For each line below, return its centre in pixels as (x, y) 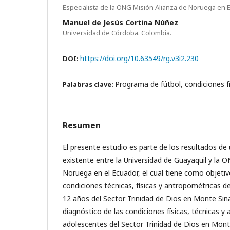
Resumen (82, 125)
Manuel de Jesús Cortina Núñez (120, 22)
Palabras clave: (89, 84)
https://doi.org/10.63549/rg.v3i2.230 (139, 58)
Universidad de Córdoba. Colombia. (117, 33)
